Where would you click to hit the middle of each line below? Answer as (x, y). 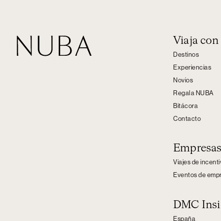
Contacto (187, 119)
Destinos (186, 55)
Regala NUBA (193, 93)
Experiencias (192, 67)
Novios (183, 80)
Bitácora (185, 106)
